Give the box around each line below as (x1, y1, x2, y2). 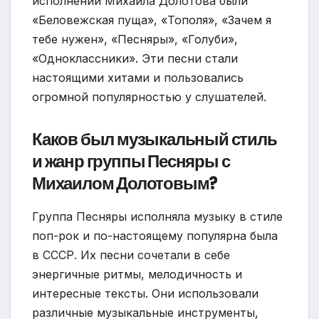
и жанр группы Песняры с (32, 149, 230, 173)
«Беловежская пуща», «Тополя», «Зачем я (32, 12, 271, 27)
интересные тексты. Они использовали (32, 286, 258, 300)
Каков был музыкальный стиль (32, 127, 277, 151)
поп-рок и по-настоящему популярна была (32, 228, 278, 243)
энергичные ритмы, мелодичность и (32, 266, 242, 281)
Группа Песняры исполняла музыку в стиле (32, 209, 283, 224)
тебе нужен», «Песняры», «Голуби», (32, 31, 238, 46)
